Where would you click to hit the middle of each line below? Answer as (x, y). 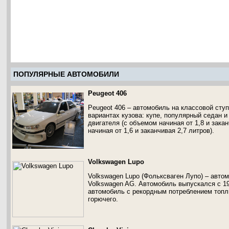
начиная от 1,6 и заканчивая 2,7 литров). (151, 131)
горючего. (103, 199)
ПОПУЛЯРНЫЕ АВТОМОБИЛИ (66, 74)
